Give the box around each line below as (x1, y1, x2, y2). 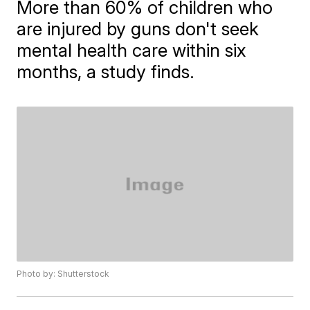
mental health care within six (17, 39, 247, 61)
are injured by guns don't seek (17, 18, 259, 39)
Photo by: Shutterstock (17, 268, 110, 280)
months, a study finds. (17, 61, 195, 82)
